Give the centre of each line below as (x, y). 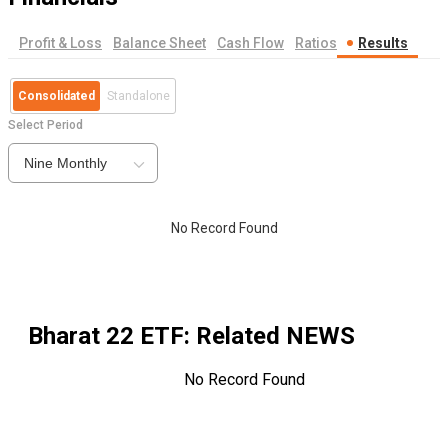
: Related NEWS (269, 336)
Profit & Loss (60, 43)
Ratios (316, 43)
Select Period (45, 125)
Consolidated (56, 96)
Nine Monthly (65, 163)
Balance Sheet (159, 43)
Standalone (138, 96)
